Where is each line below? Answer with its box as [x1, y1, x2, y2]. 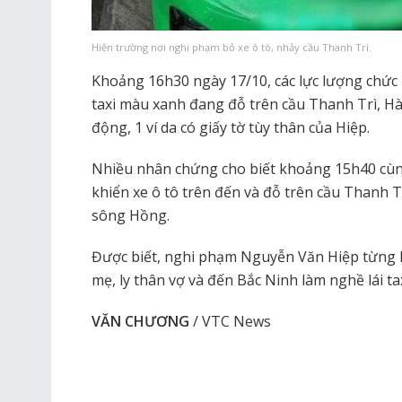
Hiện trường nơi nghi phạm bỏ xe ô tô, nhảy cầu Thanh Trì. [92, 39, 371, 54]
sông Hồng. [92, 205, 170, 225]
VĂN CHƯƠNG [92, 310, 189, 331]
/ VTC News [189, 310, 271, 331]
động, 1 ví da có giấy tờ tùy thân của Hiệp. [92, 117, 370, 137]
